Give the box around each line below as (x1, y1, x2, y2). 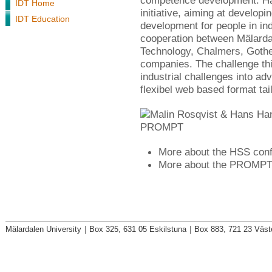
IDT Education (15, 14, 70, 24)
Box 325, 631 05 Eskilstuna (89, 225, 186, 234)
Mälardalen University (5, 225, 81, 234)
